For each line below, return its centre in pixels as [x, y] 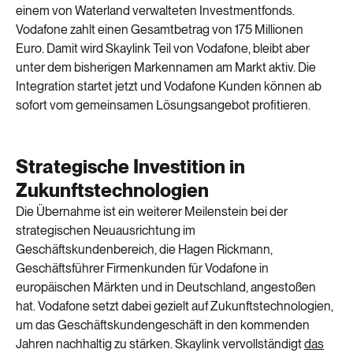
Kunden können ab [270, 87]
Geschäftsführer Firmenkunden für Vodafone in [142, 268]
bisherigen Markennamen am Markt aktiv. [184, 68]
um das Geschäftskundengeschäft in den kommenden [163, 325]
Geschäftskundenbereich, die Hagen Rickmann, [144, 249]
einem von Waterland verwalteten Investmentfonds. [155, 11]
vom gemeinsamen [103, 106]
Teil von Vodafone [201, 49]
